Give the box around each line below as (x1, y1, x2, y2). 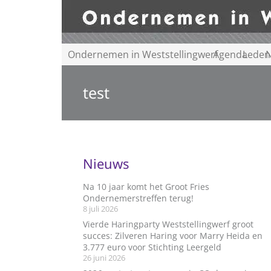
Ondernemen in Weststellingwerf (68, 48, 218, 61)
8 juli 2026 (83, 204, 118, 214)
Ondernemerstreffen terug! (83, 192, 194, 204)
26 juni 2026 (83, 253, 125, 263)
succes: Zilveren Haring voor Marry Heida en (83, 230, 263, 241)
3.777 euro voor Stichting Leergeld (83, 241, 221, 253)
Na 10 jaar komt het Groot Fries (83, 181, 209, 192)
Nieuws (83, 154, 129, 172)
